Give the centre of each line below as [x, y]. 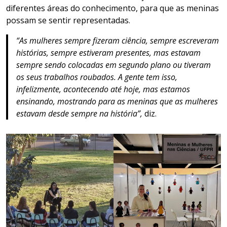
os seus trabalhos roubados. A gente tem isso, [97, 77]
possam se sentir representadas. [69, 20]
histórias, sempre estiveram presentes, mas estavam [108, 52]
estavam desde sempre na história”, [80, 113]
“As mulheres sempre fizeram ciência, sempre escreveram [118, 40]
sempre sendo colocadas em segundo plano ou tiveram [113, 65]
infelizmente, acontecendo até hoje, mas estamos [103, 89]
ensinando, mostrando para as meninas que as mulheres [117, 101]
